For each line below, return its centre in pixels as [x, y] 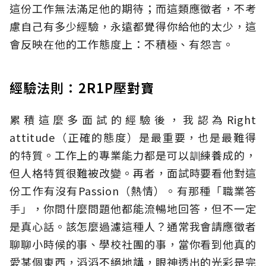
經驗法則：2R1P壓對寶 [82, 88]
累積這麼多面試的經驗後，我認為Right [133, 120]
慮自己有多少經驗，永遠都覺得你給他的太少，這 [133, 26]
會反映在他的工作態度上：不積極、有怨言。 [122, 44]
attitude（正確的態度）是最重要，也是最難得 [133, 137]
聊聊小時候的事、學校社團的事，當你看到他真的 [133, 244]
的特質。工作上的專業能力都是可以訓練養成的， [133, 155]
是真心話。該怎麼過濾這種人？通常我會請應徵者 [133, 227]
